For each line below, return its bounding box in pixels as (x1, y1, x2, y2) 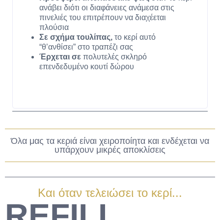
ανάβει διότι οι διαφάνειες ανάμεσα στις (39, 3, 174, 12)
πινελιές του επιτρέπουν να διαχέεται (39, 13, 166, 22)
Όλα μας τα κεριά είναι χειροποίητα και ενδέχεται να (11, 136, 209, 146)
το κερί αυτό (112, 33, 156, 42)
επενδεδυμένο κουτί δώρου (39, 62, 134, 71)
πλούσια (39, 23, 69, 32)
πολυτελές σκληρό (81, 53, 147, 61)
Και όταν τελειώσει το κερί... (38, 186, 182, 200)
